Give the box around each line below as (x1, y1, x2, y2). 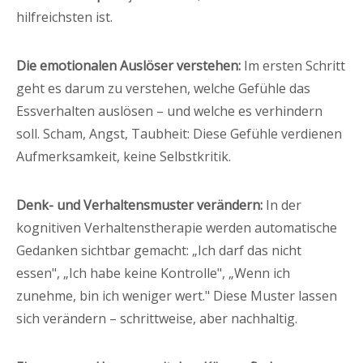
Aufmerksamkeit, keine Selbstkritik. (16, 147, 231, 165)
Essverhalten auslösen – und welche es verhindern (16, 101, 322, 120)
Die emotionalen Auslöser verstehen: (16, 56, 241, 75)
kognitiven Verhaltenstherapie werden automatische (16, 218, 337, 237)
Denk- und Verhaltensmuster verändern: (16, 195, 263, 214)
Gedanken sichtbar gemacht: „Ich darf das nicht (16, 241, 301, 259)
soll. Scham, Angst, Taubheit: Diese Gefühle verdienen (16, 124, 342, 143)
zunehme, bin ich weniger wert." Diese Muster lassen (16, 286, 337, 305)
